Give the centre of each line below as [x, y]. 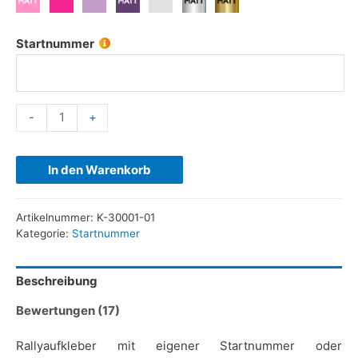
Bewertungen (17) [68, 310]
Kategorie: [44, 234]
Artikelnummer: [56, 218]
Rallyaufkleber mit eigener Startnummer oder [179, 346]
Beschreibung [57, 280]
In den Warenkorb [99, 169]
